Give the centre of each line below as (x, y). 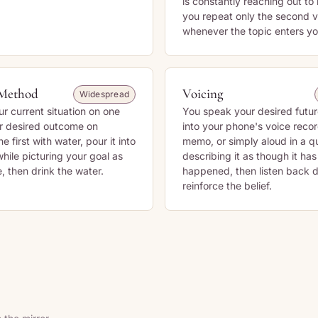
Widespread (104, 94)
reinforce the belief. (227, 186)
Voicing (203, 93)
